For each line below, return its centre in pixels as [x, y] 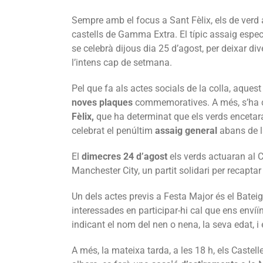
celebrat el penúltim [113, 130]
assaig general [187, 130]
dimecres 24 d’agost [124, 156]
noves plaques [103, 102]
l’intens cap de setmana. [122, 62]
